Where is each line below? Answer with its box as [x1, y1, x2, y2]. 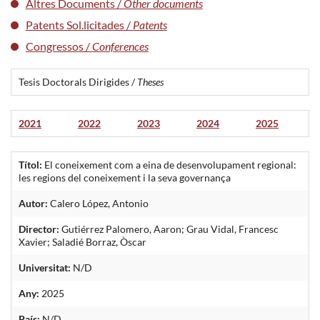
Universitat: [19, 261, 71, 274]
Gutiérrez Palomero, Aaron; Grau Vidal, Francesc [59, 222, 279, 235]
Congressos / [25, 39, 92, 53]
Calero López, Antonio [48, 196, 149, 209]
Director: [19, 222, 59, 235]
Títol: [19, 158, 42, 171]
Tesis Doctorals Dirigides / [19, 75, 137, 88]
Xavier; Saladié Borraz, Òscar [19, 235, 146, 248]
